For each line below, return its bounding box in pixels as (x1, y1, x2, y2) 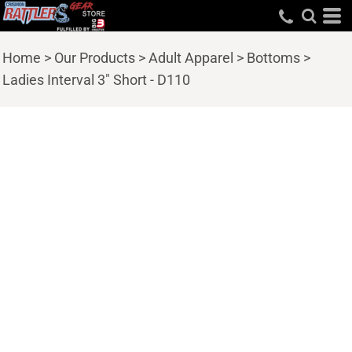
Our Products (54, 49, 135, 66)
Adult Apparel (148, 49, 233, 66)
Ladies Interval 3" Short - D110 (2, 71, 190, 88)
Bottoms (247, 49, 300, 66)
